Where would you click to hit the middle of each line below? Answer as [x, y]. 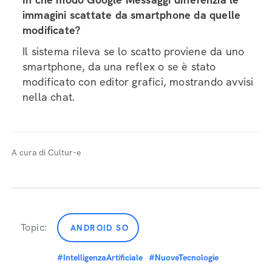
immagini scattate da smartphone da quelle [132, 15]
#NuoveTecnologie [184, 257]
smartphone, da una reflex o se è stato [119, 66]
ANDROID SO [100, 228]
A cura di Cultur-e [46, 152]
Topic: [34, 227]
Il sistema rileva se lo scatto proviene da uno [134, 51]
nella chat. [49, 97]
